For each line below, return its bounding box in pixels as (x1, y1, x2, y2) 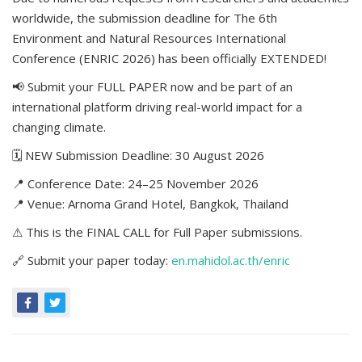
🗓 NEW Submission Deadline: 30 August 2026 (12, 147, 264, 163)
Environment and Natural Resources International (12, 30, 286, 46)
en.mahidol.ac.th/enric (171, 252, 290, 268)
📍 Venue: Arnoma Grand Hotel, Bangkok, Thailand (12, 196, 288, 212)
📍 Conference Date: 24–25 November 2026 (12, 175, 259, 192)
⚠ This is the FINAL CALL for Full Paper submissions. (12, 224, 302, 240)
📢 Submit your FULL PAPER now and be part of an (12, 78, 293, 95)
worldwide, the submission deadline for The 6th (12, 10, 277, 26)
